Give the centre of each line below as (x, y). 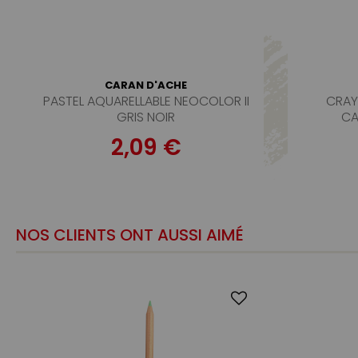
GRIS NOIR (146, 117)
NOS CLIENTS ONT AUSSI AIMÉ (130, 235)
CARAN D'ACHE (146, 86)
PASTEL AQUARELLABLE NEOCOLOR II (146, 101)
